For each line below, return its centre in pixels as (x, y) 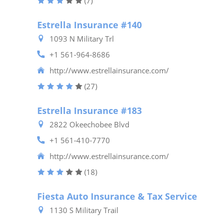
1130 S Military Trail (84, 210)
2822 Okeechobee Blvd (90, 124)
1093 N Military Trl (82, 39)
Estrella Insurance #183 (90, 111)
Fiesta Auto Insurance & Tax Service (117, 196)
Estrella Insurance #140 (90, 25)
